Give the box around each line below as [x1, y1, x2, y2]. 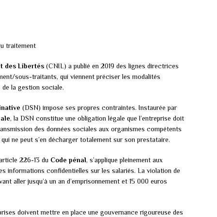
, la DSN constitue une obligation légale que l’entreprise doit [10, 114, 184, 123]
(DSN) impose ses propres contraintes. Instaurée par [20, 104, 177, 112]
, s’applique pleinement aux [86, 156, 163, 164]
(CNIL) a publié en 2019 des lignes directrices [44, 62, 179, 70]
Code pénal [50, 156, 86, 164]
